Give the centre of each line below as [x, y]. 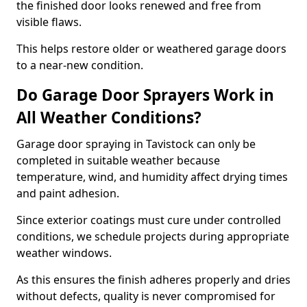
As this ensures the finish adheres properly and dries [153, 280]
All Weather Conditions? [109, 118]
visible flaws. [49, 22]
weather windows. [64, 253]
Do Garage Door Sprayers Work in [145, 95]
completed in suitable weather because [118, 160]
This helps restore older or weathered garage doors [151, 49]
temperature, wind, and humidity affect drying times [152, 177]
